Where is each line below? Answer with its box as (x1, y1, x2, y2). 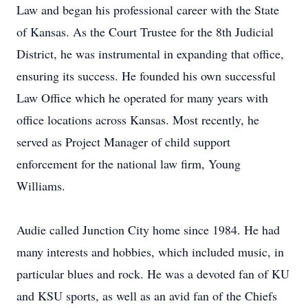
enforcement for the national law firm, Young (16, 155, 241, 172)
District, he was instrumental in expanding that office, (16, 45, 284, 62)
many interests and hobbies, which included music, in (16, 243, 284, 260)
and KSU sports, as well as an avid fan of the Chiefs (16, 287, 277, 304)
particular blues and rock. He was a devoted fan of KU (16, 265, 289, 282)
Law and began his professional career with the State (16, 1, 279, 18)
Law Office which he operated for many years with (16, 89, 268, 106)
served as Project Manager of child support (16, 133, 230, 150)
